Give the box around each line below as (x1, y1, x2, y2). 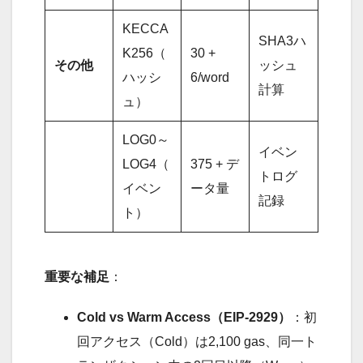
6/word (190, 70, 230, 85)
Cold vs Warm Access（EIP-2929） (77, 310, 291, 325)
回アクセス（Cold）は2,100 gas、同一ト (77, 335, 317, 349)
